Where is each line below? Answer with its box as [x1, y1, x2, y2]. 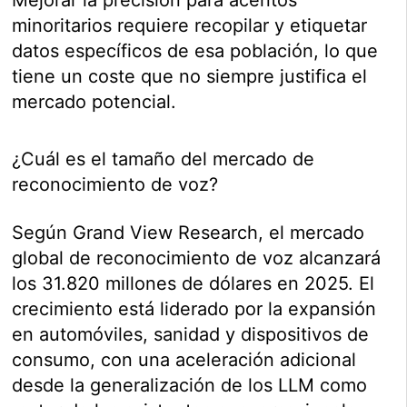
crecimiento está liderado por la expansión [12, 297, 377, 320]
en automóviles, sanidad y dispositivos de [12, 323, 370, 345]
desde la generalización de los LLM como [12, 373, 368, 396]
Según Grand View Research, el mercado [12, 221, 365, 243]
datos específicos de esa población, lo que [12, 39, 379, 62]
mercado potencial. [12, 90, 177, 113]
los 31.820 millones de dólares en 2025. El [12, 272, 375, 294]
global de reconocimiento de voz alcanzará [12, 246, 382, 269]
